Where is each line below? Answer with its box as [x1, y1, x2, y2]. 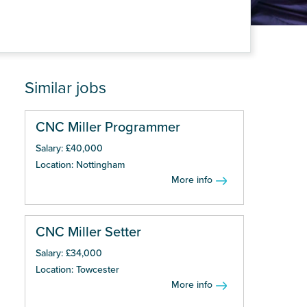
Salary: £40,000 [36, 143, 103, 154]
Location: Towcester [36, 264, 119, 275]
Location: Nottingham [36, 159, 125, 171]
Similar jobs [25, 78, 106, 98]
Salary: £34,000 [36, 247, 102, 259]
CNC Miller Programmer [36, 119, 180, 136]
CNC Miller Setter [36, 224, 141, 241]
